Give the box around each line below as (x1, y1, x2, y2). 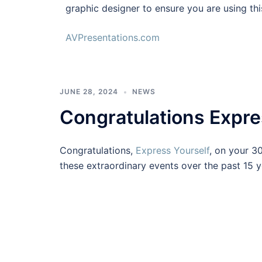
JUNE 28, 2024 (60, 87, 118, 96)
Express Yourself (136, 144, 209, 157)
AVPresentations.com (65, 32, 160, 44)
